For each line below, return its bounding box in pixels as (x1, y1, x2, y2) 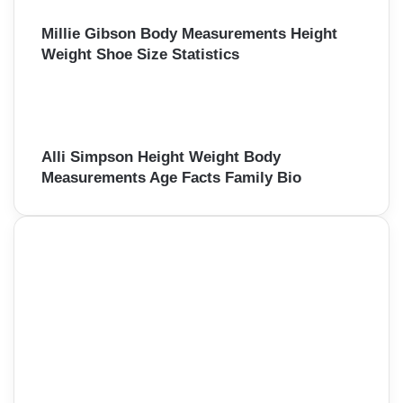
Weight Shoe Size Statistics (41, 46, 239, 64)
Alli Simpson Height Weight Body (41, 148, 281, 166)
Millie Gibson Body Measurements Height (41, 25, 337, 43)
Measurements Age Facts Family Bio (41, 168, 301, 186)
